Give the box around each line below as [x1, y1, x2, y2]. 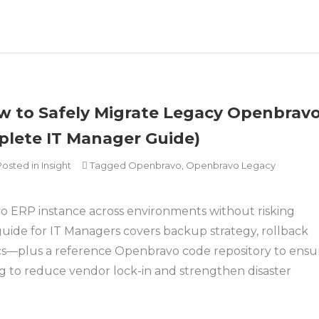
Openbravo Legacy [186, 159, 276, 171]
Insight [41, 159, 71, 171]
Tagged [90, 159, 128, 171]
